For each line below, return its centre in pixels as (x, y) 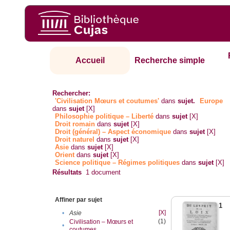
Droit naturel (75, 140)
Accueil (90, 61)
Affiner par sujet (79, 200)
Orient (65, 155)
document (105, 172)
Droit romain (75, 124)
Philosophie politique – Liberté (104, 117)
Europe (212, 101)
